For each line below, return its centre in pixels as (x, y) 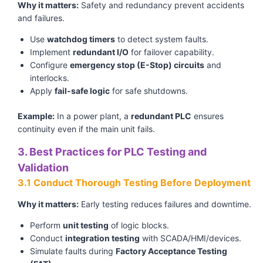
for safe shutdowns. (149, 91)
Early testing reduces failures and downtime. (165, 204)
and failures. (41, 18)
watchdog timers (81, 39)
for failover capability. (171, 52)
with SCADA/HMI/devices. (190, 238)
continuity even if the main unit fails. (86, 129)
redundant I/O (101, 52)
